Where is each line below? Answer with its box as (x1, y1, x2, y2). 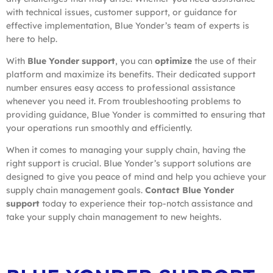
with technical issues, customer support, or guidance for (6, 6, 237, 18)
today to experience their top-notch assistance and (40, 197, 253, 209)
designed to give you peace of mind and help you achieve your (6, 171, 266, 182)
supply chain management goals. (6, 184, 145, 196)
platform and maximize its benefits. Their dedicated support (6, 68, 255, 80)
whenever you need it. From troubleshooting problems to (6, 95, 241, 107)
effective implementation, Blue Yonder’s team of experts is (6, 19, 249, 31)
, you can (115, 55, 155, 66)
